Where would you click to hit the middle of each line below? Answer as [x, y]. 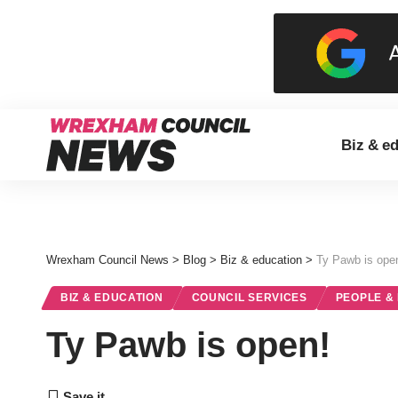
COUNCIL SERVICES [249, 298]
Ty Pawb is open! [188, 345]
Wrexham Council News [107, 260]
